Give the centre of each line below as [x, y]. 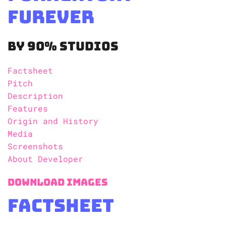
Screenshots [35, 146]
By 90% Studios [63, 46]
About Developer [45, 159]
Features [28, 108]
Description [35, 96]
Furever [51, 17]
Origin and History [53, 121]
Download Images [58, 182]
